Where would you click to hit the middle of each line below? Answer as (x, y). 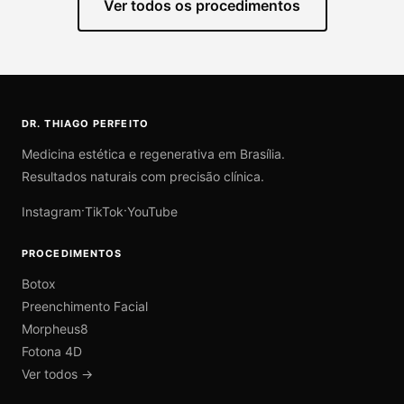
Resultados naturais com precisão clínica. (143, 176)
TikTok (104, 211)
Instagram (51, 211)
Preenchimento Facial (85, 306)
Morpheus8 (55, 328)
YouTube (152, 211)
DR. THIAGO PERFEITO (85, 123)
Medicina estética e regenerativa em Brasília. (153, 153)
